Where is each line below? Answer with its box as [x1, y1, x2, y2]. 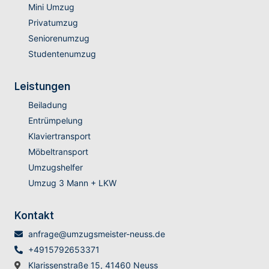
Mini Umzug [28, 2, 74, 13]
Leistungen [14, 80, 70, 93]
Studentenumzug [28, 49, 96, 59]
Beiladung [28, 100, 67, 110]
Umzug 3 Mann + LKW [28, 178, 116, 189]
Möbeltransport [28, 147, 88, 157]
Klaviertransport [28, 131, 91, 142]
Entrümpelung [28, 115, 83, 126]
